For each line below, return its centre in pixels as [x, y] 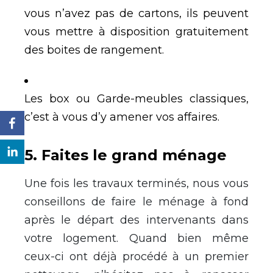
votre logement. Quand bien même [136, 238]
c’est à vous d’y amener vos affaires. [122, 117]
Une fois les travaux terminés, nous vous [136, 183]
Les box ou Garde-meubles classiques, [136, 98]
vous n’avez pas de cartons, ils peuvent [136, 13]
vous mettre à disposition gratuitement [136, 31]
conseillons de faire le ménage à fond [136, 201]
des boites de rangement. [94, 50]
